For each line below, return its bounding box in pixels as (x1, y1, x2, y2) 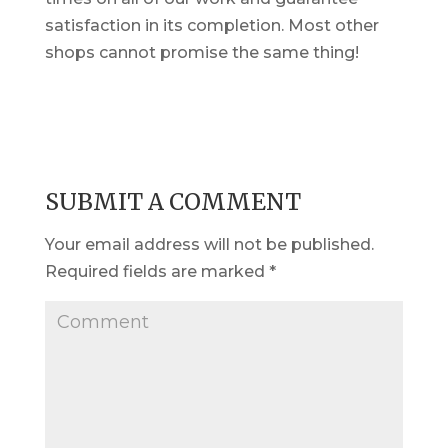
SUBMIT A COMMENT (44, 187, 301, 216)
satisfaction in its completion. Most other (44, 16, 379, 35)
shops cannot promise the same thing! (44, 43, 359, 62)
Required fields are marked (44, 262, 269, 281)
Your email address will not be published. (44, 235, 374, 254)
